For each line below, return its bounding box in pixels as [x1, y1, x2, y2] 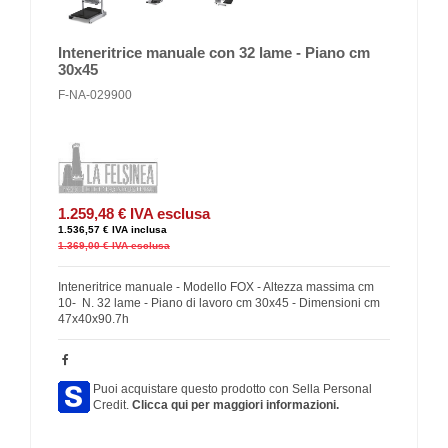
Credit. [93, 398, 132, 413]
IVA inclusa [112, 224, 167, 236]
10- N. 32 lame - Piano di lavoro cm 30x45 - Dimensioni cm [58, 296, 380, 311]
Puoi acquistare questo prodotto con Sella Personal [93, 382, 372, 397]
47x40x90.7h [58, 312, 132, 327]
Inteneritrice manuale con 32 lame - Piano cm [58, 44, 370, 61]
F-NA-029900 [58, 88, 132, 103]
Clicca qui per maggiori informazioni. [132, 398, 339, 413]
